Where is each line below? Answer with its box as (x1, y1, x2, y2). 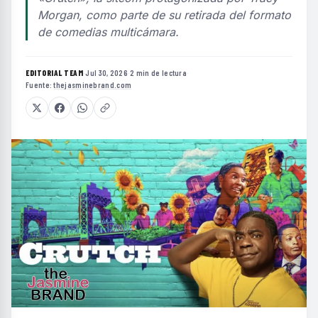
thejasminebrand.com (53, 79, 132, 89)
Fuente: (26, 79, 54, 89)
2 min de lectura (130, 67, 187, 77)
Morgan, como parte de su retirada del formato (38, 7, 291, 22)
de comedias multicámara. (38, 24, 179, 39)
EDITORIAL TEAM (26, 67, 83, 77)
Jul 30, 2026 (85, 67, 128, 77)
